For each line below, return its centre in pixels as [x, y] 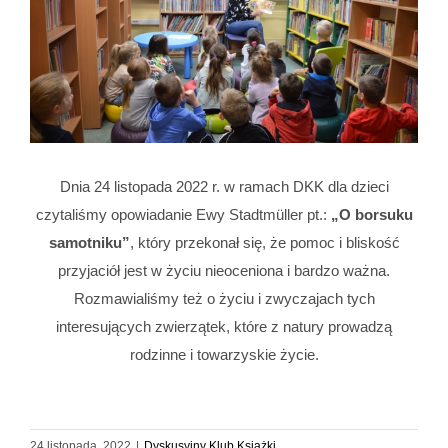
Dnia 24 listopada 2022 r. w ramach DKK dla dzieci [224, 186]
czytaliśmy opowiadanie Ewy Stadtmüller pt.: [183, 214]
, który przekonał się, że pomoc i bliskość [264, 242]
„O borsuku [371, 214]
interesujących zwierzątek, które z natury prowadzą [224, 326]
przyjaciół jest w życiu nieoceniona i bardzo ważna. [224, 270]
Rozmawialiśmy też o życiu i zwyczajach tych [224, 298]
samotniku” [89, 242]
